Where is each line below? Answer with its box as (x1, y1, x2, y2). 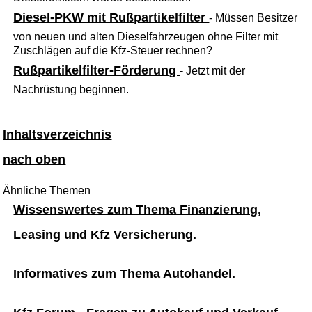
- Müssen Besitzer (209, 11, 298, 24)
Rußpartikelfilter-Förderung (13, 63, 180, 77)
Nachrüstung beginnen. (13, 83, 130, 95)
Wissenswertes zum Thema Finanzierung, (13, 202, 262, 217)
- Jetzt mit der (180, 64, 246, 77)
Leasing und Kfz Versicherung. (13, 227, 197, 242)
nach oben (3, 152, 66, 166)
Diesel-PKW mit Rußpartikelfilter (13, 10, 210, 24)
